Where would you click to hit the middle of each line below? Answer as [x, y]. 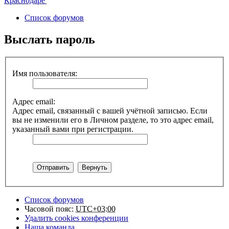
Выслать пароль [50, 40]
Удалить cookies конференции [76, 218]
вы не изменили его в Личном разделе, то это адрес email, [113, 120]
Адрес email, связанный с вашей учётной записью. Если [110, 110]
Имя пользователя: [45, 73]
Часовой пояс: [50, 209]
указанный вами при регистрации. [73, 129]
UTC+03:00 [96, 209]
